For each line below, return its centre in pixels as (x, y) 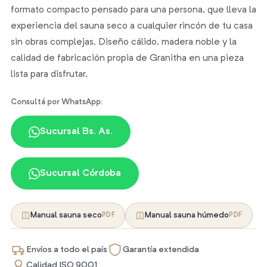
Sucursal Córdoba (80, 173)
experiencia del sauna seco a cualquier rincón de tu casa (131, 26)
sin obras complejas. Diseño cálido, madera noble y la (123, 42)
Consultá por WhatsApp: (56, 102)
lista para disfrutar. (49, 74)
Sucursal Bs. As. (76, 132)
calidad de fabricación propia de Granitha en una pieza (127, 58)
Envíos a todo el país (66, 250)
